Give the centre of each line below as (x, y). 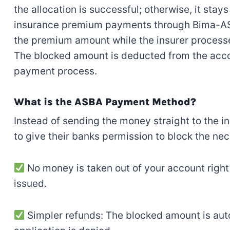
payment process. (55, 71)
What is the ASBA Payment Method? (105, 102)
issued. (30, 184)
